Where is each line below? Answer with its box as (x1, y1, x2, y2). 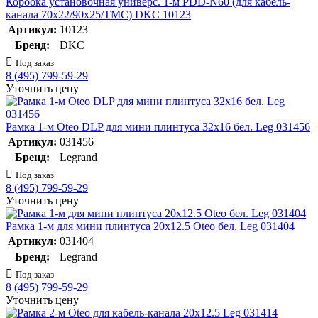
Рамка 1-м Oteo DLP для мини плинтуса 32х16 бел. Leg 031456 (6, 121, 310, 133)
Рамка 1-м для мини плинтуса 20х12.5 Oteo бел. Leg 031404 (6, 220, 295, 233)
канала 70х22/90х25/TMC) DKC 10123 (6, 9, 191, 21)
